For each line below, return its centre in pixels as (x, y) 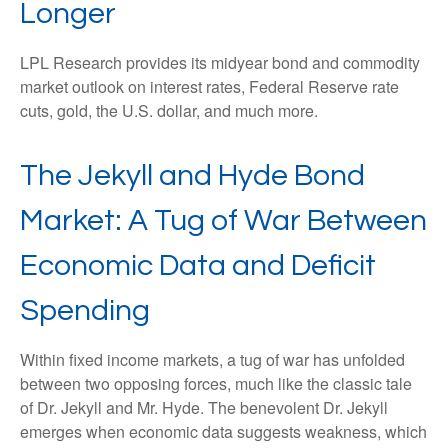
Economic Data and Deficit (198, 265)
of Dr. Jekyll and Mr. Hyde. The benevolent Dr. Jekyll (204, 407)
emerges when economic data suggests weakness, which (223, 431)
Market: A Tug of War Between (223, 220)
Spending (85, 310)
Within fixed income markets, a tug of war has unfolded (212, 359)
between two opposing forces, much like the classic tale (216, 383)
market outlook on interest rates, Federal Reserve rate (209, 86)
